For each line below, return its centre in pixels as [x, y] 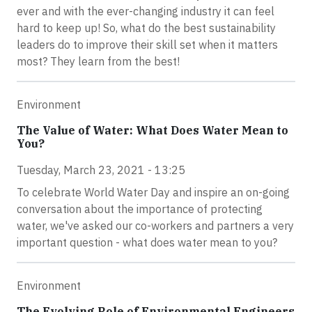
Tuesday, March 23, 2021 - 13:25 [101, 170]
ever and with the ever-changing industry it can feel [146, 11]
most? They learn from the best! [98, 62]
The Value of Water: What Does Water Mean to [153, 131]
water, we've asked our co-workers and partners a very [155, 226]
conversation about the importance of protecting [140, 209]
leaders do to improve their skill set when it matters [147, 45]
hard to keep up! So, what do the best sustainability [146, 28]
